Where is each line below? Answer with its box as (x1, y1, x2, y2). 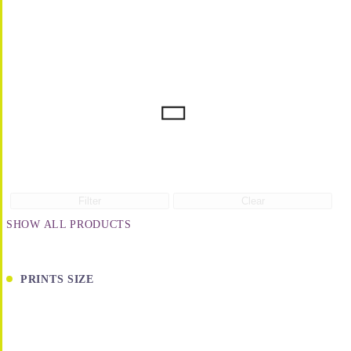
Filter (78, 194, 102, 207)
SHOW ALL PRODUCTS (6, 218, 132, 230)
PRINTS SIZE (20, 273, 94, 285)
